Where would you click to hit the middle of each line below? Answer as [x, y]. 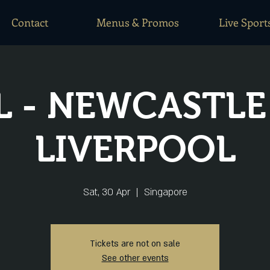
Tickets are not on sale [135, 244]
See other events [135, 258]
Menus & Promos [138, 22]
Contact [30, 22]
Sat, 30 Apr [106, 192]
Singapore [165, 192]
